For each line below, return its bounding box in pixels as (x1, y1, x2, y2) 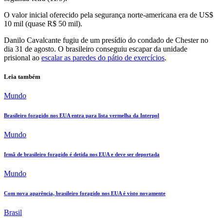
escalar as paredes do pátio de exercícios (41, 54, 164, 62)
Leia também (4, 73, 40, 81)
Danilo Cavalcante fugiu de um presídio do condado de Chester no (4, 36, 208, 45)
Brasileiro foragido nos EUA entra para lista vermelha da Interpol (4, 112, 159, 119)
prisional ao (4, 54, 41, 62)
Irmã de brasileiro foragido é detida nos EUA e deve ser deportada (4, 151, 160, 158)
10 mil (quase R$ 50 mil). (4, 19, 82, 28)
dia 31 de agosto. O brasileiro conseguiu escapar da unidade (4, 45, 187, 54)
